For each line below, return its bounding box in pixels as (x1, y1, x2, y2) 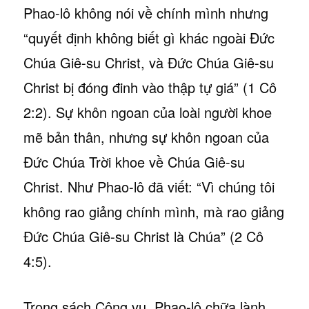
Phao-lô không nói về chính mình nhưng (23, 2, 268, 23)
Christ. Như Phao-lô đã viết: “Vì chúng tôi (23, 176, 275, 197)
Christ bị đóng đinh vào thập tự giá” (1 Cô (23, 77, 277, 97)
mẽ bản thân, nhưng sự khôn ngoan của (23, 126, 269, 147)
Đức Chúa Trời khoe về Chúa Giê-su (23, 151, 245, 172)
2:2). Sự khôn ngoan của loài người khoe (23, 101, 272, 122)
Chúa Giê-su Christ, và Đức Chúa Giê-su (23, 52, 274, 72)
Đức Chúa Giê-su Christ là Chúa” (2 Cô (23, 226, 263, 246)
